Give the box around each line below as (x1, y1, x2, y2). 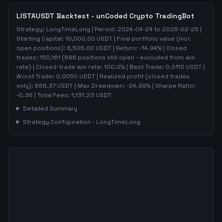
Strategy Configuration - (22, 118, 96, 126)
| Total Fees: (33, 91, 71, 99)
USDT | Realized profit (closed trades (78, 72, 190, 80)
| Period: (90, 25, 117, 33)
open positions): (16, 44, 67, 52)
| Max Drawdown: (73, 82, 126, 90)
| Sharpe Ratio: (151, 82, 195, 90)
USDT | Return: (94, 44, 139, 52)
